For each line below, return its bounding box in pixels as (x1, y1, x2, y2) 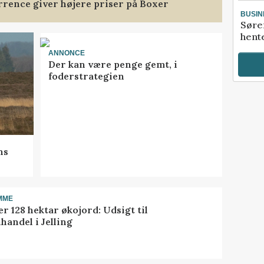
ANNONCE (48, 49, 85, 58)
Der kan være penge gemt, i (48, 58, 177, 70)
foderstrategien (48, 70, 124, 82)
